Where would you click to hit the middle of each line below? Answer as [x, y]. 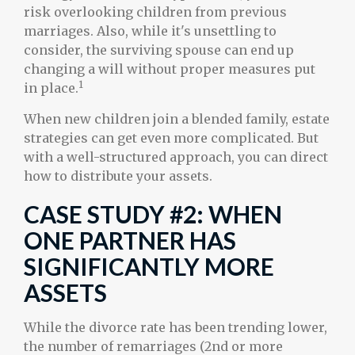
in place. [51, 88]
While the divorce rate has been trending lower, [176, 327]
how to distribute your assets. [118, 176]
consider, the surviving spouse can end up [159, 50]
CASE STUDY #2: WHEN [153, 214]
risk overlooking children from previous [155, 12]
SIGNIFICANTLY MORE [149, 266]
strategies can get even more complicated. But [171, 138]
